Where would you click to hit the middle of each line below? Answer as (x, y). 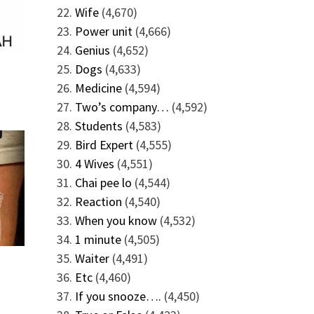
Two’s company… (122, 107)
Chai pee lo (103, 183)
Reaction (98, 202)
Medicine (98, 88)
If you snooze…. (118, 296)
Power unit (103, 31)
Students (98, 126)
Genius (92, 50)
